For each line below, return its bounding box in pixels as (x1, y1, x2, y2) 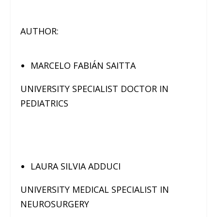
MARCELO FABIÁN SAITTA (30, 59, 136, 71)
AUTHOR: (20, 25, 59, 37)
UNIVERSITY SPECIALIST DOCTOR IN (20, 82, 169, 94)
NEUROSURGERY (20, 198, 90, 210)
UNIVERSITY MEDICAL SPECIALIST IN (20, 184, 170, 196)
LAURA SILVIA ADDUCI (30, 160, 121, 172)
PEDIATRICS (20, 97, 69, 109)
